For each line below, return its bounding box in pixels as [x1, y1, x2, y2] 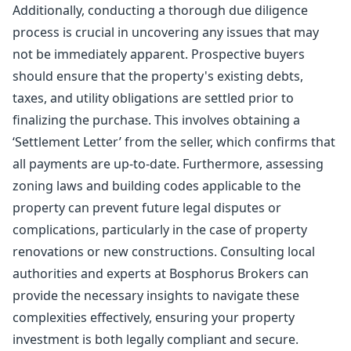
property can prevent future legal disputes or [13, 199, 281, 216]
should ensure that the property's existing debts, [13, 67, 303, 85]
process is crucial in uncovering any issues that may [13, 24, 319, 41]
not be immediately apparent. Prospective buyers [13, 45, 305, 63]
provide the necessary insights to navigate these [13, 287, 299, 304]
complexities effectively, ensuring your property [13, 309, 295, 326]
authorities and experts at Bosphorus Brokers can [13, 265, 309, 282]
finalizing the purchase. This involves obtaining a [13, 111, 300, 128]
